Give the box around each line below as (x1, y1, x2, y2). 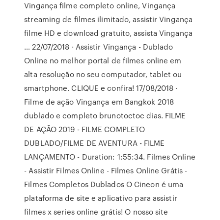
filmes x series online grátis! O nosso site (24, 206, 168, 217)
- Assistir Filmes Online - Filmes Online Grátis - (24, 165, 188, 176)
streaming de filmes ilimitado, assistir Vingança (24, 14, 193, 25)
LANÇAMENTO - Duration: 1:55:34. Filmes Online (24, 151, 195, 162)
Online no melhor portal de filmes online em (24, 55, 182, 66)
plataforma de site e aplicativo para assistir (24, 192, 177, 203)
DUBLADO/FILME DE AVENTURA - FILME (24, 137, 165, 148)
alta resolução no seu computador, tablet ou (24, 69, 182, 80)
